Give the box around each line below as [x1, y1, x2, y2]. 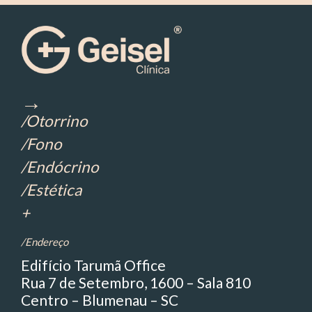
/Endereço [21, 235, 68, 249]
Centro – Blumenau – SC [21, 291, 178, 309]
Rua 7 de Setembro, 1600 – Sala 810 [21, 274, 251, 292]
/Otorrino [21, 111, 88, 131]
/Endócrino [21, 157, 99, 177]
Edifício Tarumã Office [21, 256, 166, 274]
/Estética [21, 180, 81, 200]
